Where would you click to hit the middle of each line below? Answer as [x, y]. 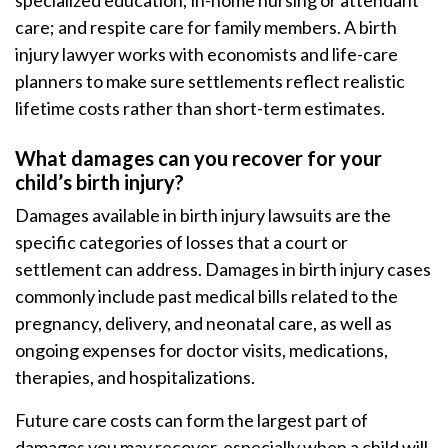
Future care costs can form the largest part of [191, 420]
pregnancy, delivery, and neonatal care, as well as [203, 323]
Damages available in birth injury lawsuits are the [203, 215]
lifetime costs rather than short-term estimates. [200, 108]
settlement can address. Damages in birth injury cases [223, 269]
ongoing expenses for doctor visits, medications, [201, 350]
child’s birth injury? [99, 182]
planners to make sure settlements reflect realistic [210, 81]
